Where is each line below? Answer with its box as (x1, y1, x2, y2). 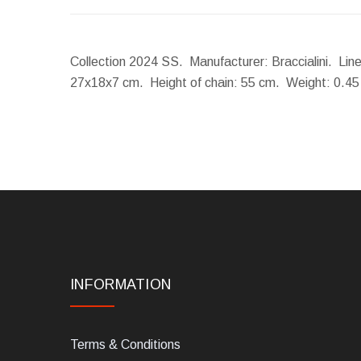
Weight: (286, 76, 330, 90)
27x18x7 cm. (70, 76, 150, 90)
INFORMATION (70, 276, 172, 293)
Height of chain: (150, 76, 238, 90)
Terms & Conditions (70, 338, 180, 352)
